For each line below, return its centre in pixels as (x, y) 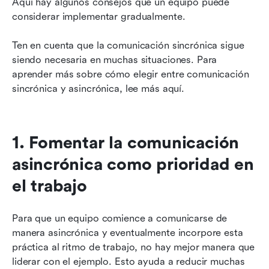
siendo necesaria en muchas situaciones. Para (115, 59)
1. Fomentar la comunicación (126, 143)
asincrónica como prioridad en (133, 164)
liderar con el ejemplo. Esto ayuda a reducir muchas (128, 261)
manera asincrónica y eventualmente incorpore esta (128, 232)
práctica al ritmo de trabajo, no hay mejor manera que (134, 247)
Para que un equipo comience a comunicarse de (120, 218)
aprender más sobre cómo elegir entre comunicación (131, 74)
